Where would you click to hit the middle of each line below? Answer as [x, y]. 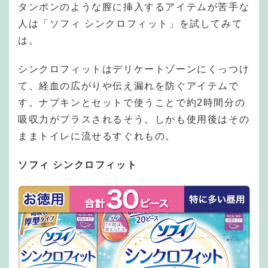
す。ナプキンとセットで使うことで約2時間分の [132, 102]
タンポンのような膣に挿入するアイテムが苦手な [134, 7]
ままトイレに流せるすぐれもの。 [97, 136]
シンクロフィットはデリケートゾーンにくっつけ [134, 69]
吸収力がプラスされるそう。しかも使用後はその [134, 119]
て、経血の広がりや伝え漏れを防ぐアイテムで [129, 86]
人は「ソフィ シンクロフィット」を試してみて [130, 23]
